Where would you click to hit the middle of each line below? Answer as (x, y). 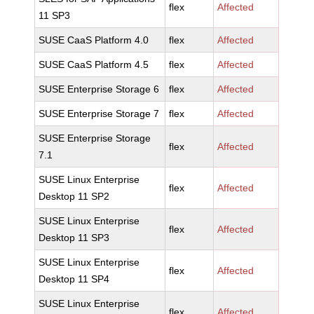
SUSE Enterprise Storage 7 (99, 114)
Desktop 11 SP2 (74, 196)
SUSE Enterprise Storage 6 (99, 89)
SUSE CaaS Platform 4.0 (94, 40)
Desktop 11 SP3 (74, 238)
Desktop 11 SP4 (74, 279)
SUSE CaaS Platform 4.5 (94, 64)
